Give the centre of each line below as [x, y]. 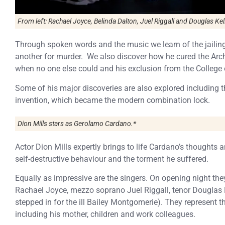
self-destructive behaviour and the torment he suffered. [112, 159]
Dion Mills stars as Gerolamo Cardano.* [77, 123]
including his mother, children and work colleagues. [105, 214]
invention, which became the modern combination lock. [113, 100]
